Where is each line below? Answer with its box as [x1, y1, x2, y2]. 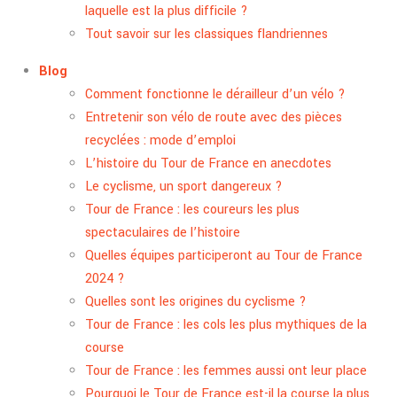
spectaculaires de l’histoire [85, 222, 240, 242]
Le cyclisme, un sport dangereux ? [85, 176, 283, 196]
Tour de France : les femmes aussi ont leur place [85, 361, 367, 380]
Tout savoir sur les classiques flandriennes [85, 24, 328, 43]
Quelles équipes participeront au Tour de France [85, 245, 362, 265]
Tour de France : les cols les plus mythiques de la [85, 315, 367, 334]
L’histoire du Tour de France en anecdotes [85, 153, 331, 173]
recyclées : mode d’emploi [85, 130, 236, 150]
